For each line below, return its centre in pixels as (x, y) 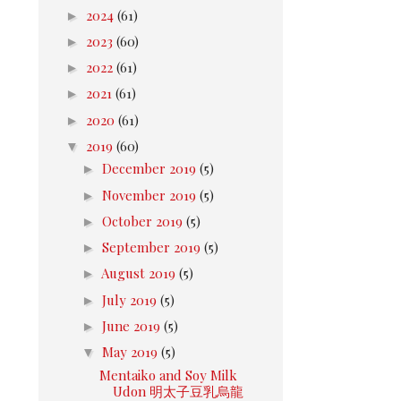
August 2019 (140, 273)
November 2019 (151, 195)
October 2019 (144, 221)
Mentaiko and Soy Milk (168, 375)
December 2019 (151, 169)
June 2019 (133, 325)
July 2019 (131, 299)
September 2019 (153, 247)
